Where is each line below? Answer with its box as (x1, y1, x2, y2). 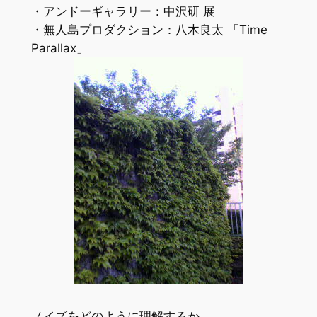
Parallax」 (30, 40, 88, 55)
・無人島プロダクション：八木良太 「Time (30, 22, 267, 37)
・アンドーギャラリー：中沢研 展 (30, 4, 215, 18)
